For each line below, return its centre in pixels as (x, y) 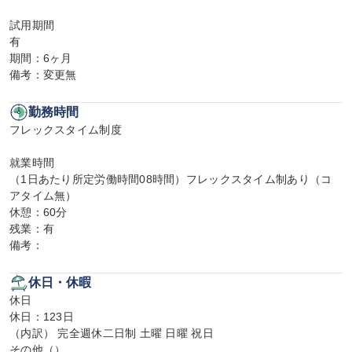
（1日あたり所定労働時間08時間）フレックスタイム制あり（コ (171, 179)
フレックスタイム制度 (66, 130)
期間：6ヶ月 (41, 58)
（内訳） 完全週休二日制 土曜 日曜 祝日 (112, 333)
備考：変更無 (43, 75)
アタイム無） (43, 196)
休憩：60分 (38, 212)
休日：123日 (42, 317)
